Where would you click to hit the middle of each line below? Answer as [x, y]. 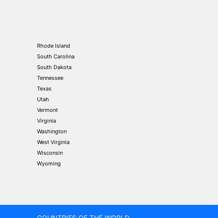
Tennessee [50, 78]
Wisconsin [50, 153]
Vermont [47, 110]
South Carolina [56, 56]
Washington [52, 131]
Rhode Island [54, 46]
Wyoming [49, 163]
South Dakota [54, 67]
